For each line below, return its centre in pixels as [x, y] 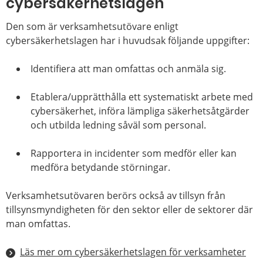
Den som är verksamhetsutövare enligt [92, 27]
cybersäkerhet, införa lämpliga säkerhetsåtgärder [140, 111]
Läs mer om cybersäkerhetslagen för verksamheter [133, 252]
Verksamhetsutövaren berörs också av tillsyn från [116, 196]
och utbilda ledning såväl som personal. [119, 125]
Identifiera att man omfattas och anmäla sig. [129, 69]
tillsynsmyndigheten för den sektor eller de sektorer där [129, 210]
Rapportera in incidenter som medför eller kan [134, 154]
